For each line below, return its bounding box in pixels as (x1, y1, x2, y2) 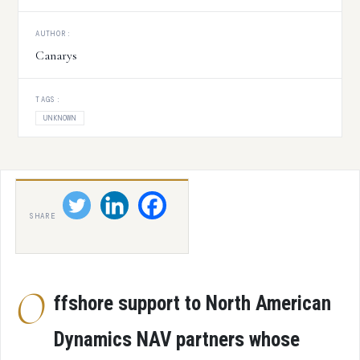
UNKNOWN (43, 112, 77, 123)
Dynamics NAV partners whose (53, 327, 300, 351)
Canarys (35, 47, 78, 63)
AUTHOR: (35, 28, 72, 39)
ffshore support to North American (53, 291, 331, 315)
